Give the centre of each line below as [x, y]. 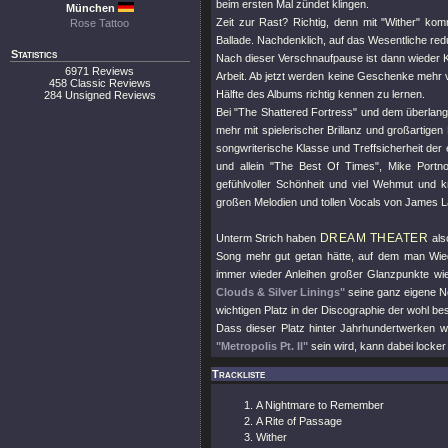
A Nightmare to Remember [320, 405]
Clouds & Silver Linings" [280, 292]
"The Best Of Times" [325, 166]
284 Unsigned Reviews [100, 95]
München [91, 8]
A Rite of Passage [299, 421]
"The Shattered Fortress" [296, 112]
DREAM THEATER [374, 238]
